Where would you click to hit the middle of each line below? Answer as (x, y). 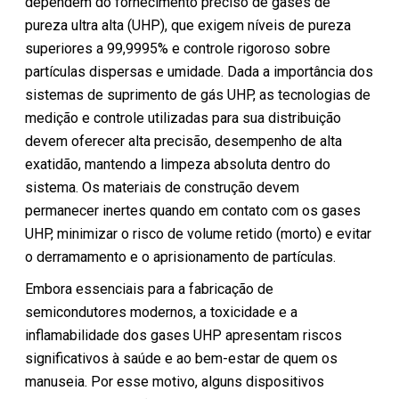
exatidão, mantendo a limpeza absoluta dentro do (178, 164)
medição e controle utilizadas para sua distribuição (183, 118)
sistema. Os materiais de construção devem (163, 187)
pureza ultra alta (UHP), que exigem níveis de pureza (188, 25)
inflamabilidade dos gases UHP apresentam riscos (184, 335)
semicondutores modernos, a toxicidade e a (162, 312)
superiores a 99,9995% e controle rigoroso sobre (178, 48)
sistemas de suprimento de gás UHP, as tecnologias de (198, 94)
